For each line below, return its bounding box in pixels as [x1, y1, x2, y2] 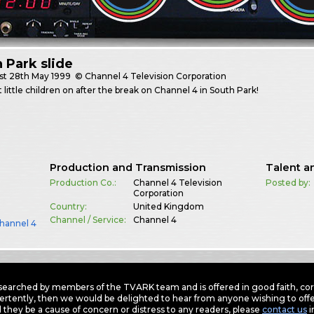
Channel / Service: [49, 214, 126, 226]
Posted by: [266, 177, 311, 189]
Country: [49, 201, 87, 212]
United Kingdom [132, 201, 204, 212]
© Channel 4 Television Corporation [73, 71, 227, 82]
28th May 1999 [9, 71, 71, 82]
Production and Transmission [49, 161, 206, 175]
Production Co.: [49, 177, 116, 189]
